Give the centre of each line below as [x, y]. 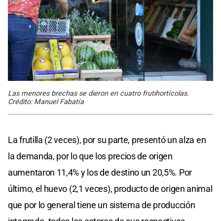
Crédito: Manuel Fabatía [46, 102]
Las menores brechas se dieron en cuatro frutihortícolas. [98, 93]
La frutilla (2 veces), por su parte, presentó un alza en [107, 140]
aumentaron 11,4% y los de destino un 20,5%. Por [100, 172]
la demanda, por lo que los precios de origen [90, 156]
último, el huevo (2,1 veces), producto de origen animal [110, 188]
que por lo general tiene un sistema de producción [102, 205]
